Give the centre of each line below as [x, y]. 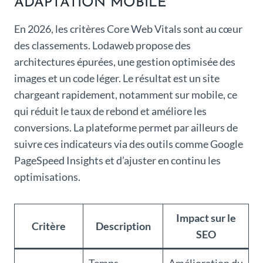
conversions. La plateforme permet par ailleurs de [126, 128]
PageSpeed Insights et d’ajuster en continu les [117, 161]
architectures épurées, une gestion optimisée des [125, 62]
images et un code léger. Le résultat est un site [117, 78]
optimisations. [47, 177]
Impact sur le [206, 218]
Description [123, 226]
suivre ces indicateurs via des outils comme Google [129, 144]
